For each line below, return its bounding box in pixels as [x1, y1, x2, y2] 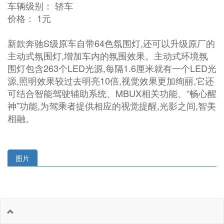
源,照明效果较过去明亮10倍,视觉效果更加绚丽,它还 [7, 74, 214, 87]
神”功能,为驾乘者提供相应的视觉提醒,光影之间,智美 [7, 99, 216, 112]
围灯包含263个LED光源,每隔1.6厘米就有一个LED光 [7, 61, 216, 74]
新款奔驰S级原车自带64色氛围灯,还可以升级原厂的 [7, 36, 215, 49]
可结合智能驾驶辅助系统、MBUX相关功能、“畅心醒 [7, 86, 216, 99]
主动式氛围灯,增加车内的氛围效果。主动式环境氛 [7, 49, 208, 62]
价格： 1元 [7, 11, 51, 24]
